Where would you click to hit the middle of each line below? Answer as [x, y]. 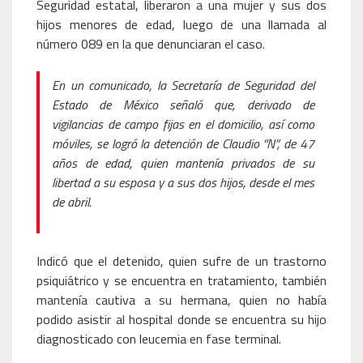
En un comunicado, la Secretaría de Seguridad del [183, 85]
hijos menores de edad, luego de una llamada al [181, 24]
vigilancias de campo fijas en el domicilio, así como [183, 124]
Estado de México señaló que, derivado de [183, 105]
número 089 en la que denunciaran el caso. [151, 44]
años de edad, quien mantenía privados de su [183, 163]
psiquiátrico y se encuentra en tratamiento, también [181, 280]
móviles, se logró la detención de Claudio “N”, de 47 [183, 143]
